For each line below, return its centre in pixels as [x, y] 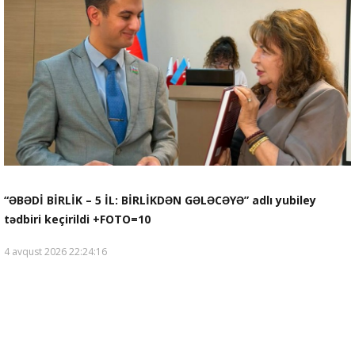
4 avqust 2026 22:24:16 [55, 251]
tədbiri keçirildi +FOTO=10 [77, 219]
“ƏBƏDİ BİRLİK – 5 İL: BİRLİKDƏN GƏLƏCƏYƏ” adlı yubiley [160, 200]
